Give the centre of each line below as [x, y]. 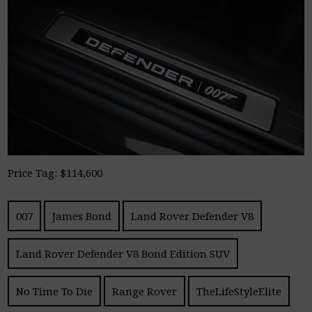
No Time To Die [55, 291]
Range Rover [145, 291]
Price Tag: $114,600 [55, 172]
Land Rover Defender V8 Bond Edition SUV [123, 253]
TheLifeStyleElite [239, 291]
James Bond [82, 216]
